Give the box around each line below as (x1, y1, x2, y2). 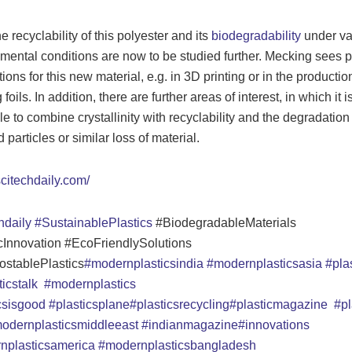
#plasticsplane (48, 297, 130, 311)
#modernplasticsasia (206, 256, 325, 270)
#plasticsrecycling (129, 297, 229, 311)
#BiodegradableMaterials (152, 215, 296, 229)
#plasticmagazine (229, 297, 334, 311)
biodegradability (211, 28, 301, 42)
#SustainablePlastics (34, 215, 152, 229)
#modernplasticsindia (83, 256, 207, 270)
